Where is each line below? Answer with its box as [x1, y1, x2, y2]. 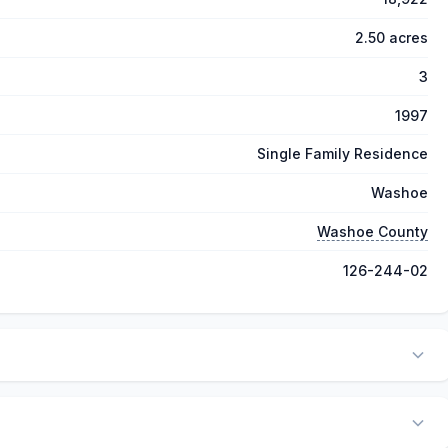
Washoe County [317, 223, 428, 241]
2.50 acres [355, 29, 428, 47]
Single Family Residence [257, 145, 428, 163]
